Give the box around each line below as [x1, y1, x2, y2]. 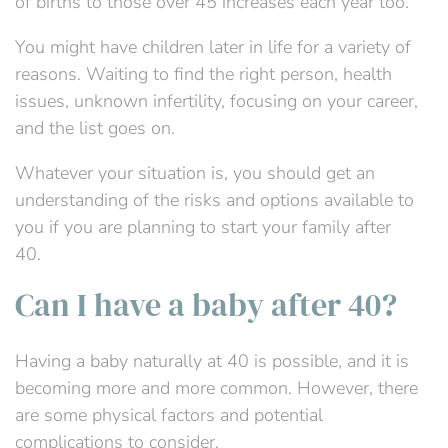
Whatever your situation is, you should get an [15, 161, 375, 186]
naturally [133, 349, 207, 374]
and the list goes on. [15, 116, 180, 141]
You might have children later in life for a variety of [15, 35, 411, 60]
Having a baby [15, 349, 133, 374]
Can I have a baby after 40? [15, 283, 397, 328]
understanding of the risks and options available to [15, 188, 414, 213]
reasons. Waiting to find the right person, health [15, 62, 392, 87]
